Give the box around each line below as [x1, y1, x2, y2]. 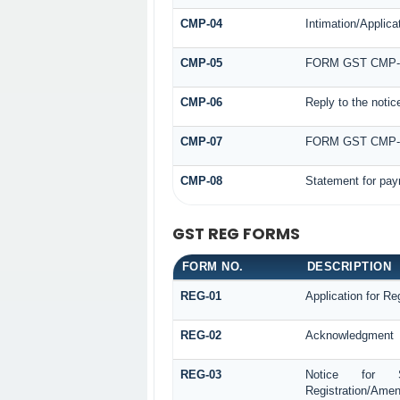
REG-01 [179, 288, 221, 303]
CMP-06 [179, 95, 222, 109]
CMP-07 [179, 134, 222, 148]
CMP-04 [179, 16, 222, 30]
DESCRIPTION [306, 259, 392, 273]
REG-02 [179, 328, 221, 342]
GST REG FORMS [171, 222, 300, 245]
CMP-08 [179, 173, 222, 187]
